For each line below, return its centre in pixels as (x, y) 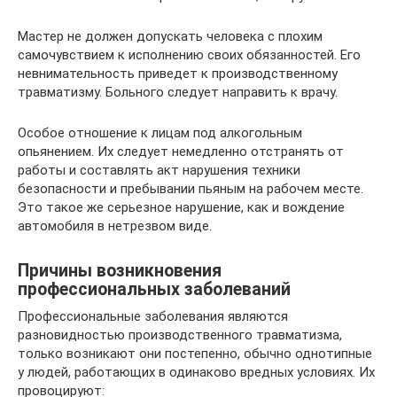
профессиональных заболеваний (154, 289)
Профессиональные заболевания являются (153, 316)
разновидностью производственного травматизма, (180, 335)
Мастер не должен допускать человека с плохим (170, 36)
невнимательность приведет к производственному (178, 73)
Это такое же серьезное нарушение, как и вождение (181, 207)
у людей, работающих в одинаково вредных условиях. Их (196, 372)
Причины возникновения (120, 270)
